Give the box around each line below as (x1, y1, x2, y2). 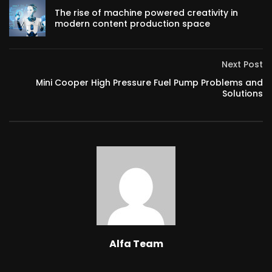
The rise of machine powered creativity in (55, 7, 238, 19)
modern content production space (55, 18, 210, 30)
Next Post (222, 58, 263, 70)
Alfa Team (109, 237, 163, 251)
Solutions (222, 87, 263, 100)
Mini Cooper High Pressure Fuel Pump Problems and (36, 76, 263, 89)
